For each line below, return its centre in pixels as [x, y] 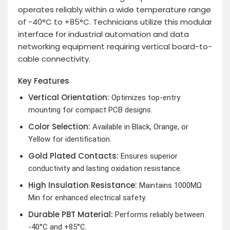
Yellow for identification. [70, 139]
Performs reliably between [158, 214]
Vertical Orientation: [69, 97]
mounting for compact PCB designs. [90, 110]
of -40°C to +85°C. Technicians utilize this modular [115, 22]
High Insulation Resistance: [82, 185]
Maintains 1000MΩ [169, 185]
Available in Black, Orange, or [139, 127]
